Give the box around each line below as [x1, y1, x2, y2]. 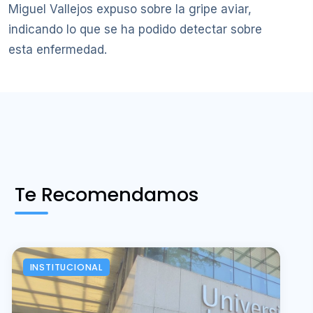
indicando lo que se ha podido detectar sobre [8, 22, 262, 37]
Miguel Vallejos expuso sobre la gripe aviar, [8, 2, 252, 17]
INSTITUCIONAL [29, 261, 103, 273]
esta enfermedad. [8, 43, 107, 57]
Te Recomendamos [15, 181, 199, 209]
